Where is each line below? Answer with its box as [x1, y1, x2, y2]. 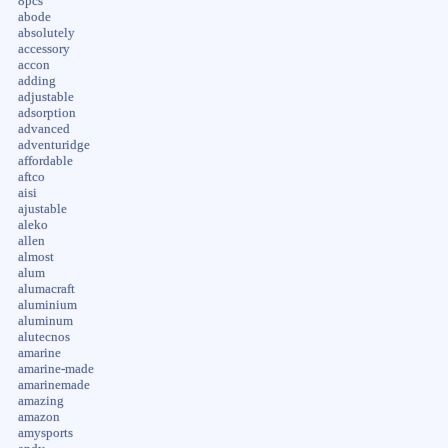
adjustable [17, 89, 74, 104]
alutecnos [17, 329, 70, 344]
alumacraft [17, 281, 75, 296]
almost [17, 249, 54, 264]
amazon [17, 409, 60, 424]
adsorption [17, 105, 76, 120]
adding [17, 73, 56, 88]
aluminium [17, 297, 77, 312]
